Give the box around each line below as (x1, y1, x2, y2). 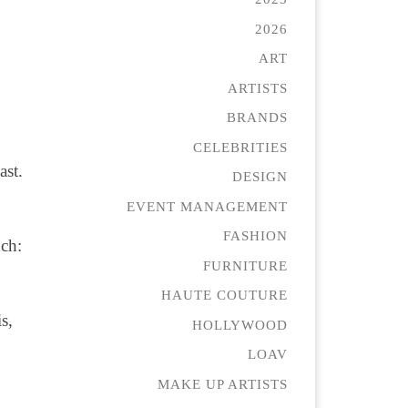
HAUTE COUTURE (161, 287, 288, 303)
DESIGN (232, 168, 288, 185)
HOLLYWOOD (192, 316, 288, 332)
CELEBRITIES (193, 138, 288, 155)
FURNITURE (203, 257, 288, 273)
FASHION (223, 228, 288, 244)
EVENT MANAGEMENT (127, 198, 288, 214)
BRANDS (227, 109, 288, 126)
